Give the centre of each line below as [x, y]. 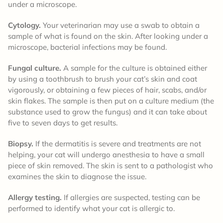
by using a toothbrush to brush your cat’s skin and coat [103, 79]
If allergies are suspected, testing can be [131, 197]
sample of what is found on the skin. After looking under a [108, 36]
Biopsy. [21, 143]
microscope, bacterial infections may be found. [87, 47]
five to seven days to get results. [63, 122]
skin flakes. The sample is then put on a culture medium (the [111, 101]
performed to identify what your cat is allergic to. [91, 208]
